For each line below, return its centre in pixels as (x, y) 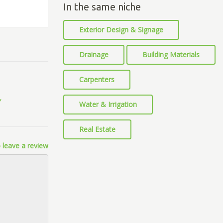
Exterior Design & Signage (121, 30)
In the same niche (102, 7)
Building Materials (171, 55)
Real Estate (97, 129)
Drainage (94, 55)
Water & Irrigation (108, 104)
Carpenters (97, 79)
